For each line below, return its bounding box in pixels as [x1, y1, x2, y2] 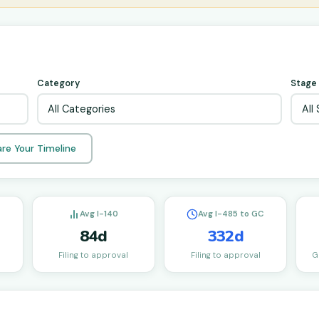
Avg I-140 [80, 209, 119, 219]
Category [36, 78, 80, 89]
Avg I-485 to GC [198, 209, 265, 219]
